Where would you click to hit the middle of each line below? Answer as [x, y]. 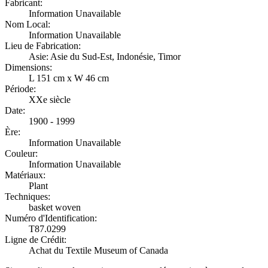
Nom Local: [28, 25]
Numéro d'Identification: [51, 218]
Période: [20, 89]
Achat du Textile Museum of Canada [98, 251]
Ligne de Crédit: [36, 240]
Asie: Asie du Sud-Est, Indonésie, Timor [105, 57]
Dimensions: [28, 68]
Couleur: [21, 154]
